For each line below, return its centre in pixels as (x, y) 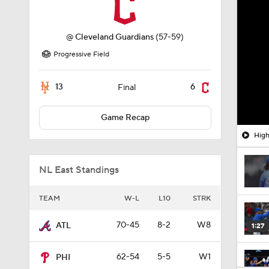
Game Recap (125, 118)
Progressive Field (81, 54)
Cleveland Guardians (115, 37)
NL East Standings (79, 170)
